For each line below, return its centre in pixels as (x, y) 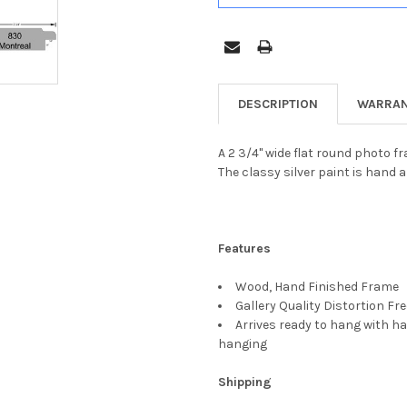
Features (244, 248)
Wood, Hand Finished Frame (318, 286)
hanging (243, 343)
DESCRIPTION (278, 104)
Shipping (245, 382)
